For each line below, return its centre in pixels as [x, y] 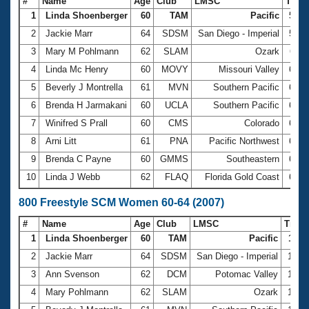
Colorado [262, 123]
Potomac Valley [247, 274]
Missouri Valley [249, 69]
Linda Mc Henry [77, 69]
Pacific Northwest [244, 141]
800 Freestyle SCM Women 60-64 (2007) [121, 202]
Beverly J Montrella [84, 87]
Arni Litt [61, 141]
